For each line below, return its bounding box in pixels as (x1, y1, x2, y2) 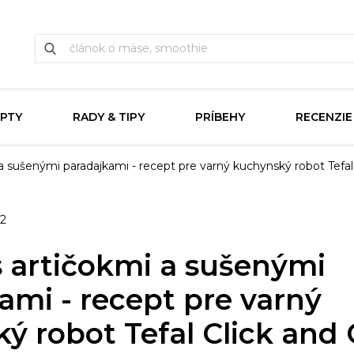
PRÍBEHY (195, 110, 245, 124)
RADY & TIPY (73, 110, 145, 124)
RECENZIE (296, 110, 352, 124)
